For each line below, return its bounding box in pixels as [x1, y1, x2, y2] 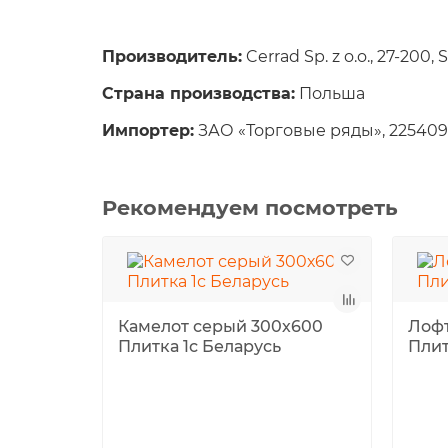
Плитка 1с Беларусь [118, 337, 281, 356]
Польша [295, 84, 365, 103]
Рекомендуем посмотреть [102, 195, 398, 220]
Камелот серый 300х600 [118, 317, 323, 336]
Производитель [102, 47, 238, 66]
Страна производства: [102, 84, 295, 103]
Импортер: [102, 121, 194, 140]
